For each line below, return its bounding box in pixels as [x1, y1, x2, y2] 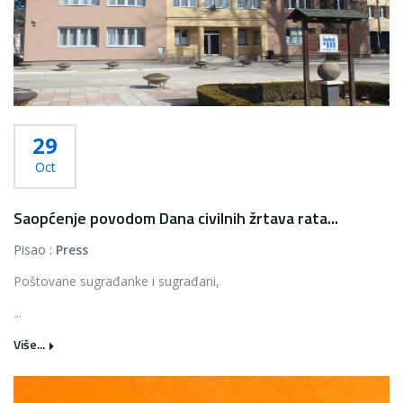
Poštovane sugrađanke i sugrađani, [13, 273, 219, 290]
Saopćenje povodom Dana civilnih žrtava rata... [13, 206, 338, 230]
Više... [13, 335, 45, 354]
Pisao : [13, 241, 56, 258]
